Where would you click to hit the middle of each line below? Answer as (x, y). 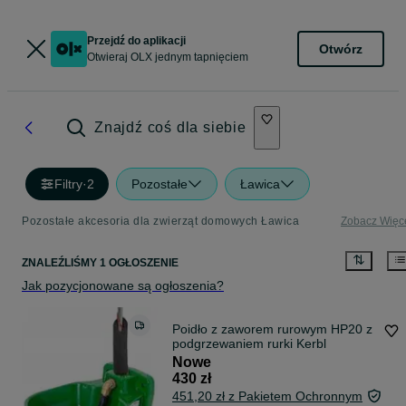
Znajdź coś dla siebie (170, 127)
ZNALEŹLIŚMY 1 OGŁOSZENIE (100, 263)
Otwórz (341, 48)
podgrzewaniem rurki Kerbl (249, 344)
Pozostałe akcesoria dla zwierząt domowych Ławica (160, 221)
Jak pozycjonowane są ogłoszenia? (123, 286)
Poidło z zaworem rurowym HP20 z (272, 329)
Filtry (68, 184)
